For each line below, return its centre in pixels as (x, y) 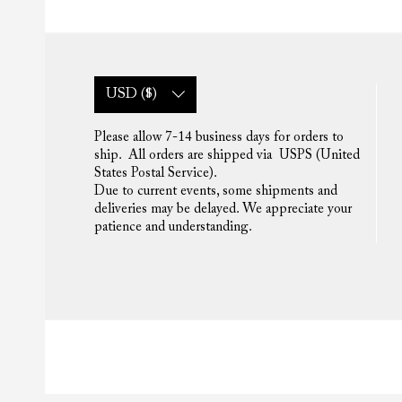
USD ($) (131, 94)
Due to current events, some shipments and (215, 191)
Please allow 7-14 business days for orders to (218, 137)
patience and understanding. (173, 227)
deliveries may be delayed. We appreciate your (223, 209)
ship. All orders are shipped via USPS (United (227, 155)
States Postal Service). (155, 173)
